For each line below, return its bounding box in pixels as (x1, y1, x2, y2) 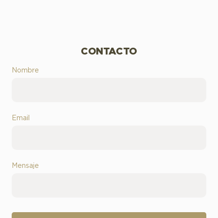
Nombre (12, 67, 39, 74)
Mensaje (12, 162, 39, 169)
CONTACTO (81, 46, 137, 56)
